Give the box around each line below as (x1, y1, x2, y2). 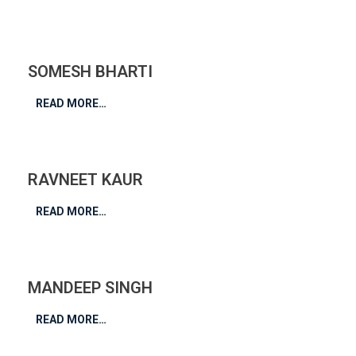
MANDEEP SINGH (28, 277, 153, 297)
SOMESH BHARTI (28, 61, 153, 81)
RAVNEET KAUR (28, 169, 143, 189)
